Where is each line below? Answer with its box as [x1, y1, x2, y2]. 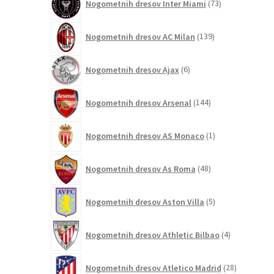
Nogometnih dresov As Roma [85, 163, 196, 174]
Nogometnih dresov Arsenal [85, 97, 191, 108]
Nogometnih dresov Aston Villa [85, 196, 204, 207]
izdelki [227, 234, 251, 246]
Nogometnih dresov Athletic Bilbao [85, 229, 220, 240]
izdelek [212, 135, 239, 147]
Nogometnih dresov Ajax [85, 64, 179, 75]
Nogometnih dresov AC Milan [85, 31, 195, 42]
